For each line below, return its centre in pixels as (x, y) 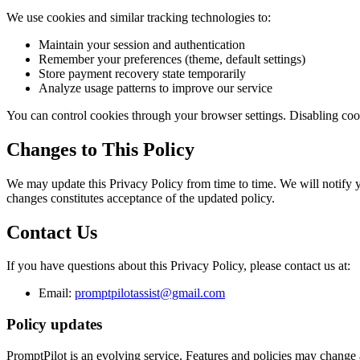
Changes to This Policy (100, 149)
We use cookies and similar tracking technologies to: (139, 17)
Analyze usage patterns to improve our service (155, 88)
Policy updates (54, 325)
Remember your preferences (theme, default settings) (172, 59)
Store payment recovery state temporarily (142, 73)
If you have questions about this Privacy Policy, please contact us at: (178, 266)
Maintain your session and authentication (142, 44)
